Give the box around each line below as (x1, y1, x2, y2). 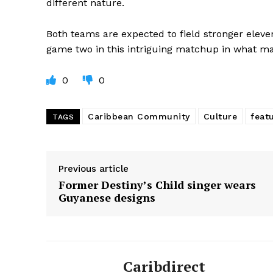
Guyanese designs (58, 190, 155, 205)
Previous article (58, 163, 129, 175)
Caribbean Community (88, 112, 190, 122)
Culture (203, 112, 237, 122)
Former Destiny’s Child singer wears (58, 177, 256, 193)
